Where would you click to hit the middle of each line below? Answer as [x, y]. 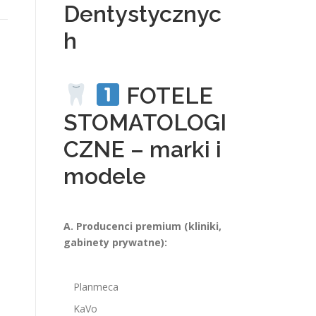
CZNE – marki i [142, 149]
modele [105, 176]
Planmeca [96, 287]
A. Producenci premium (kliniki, [142, 226]
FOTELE [166, 96]
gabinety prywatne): [115, 242]
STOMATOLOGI [145, 122]
